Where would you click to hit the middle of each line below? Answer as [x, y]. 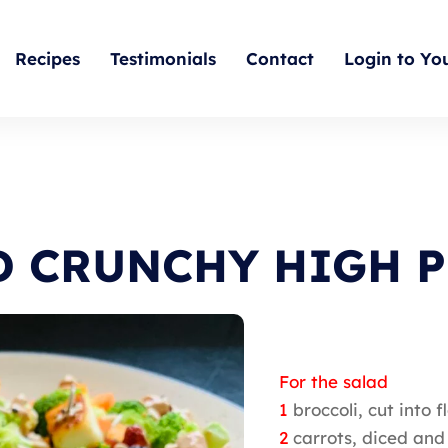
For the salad [333, 382]
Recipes [47, 59]
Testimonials [162, 59]
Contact [279, 59]
